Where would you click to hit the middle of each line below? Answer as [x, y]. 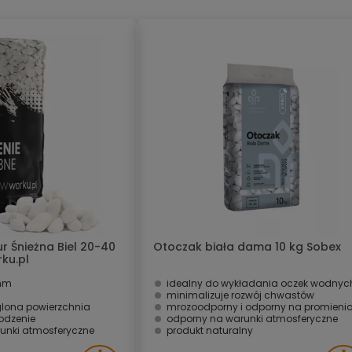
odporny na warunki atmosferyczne [252, 319]
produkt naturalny [210, 330]
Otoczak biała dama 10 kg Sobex [247, 247]
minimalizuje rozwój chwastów [240, 295]
